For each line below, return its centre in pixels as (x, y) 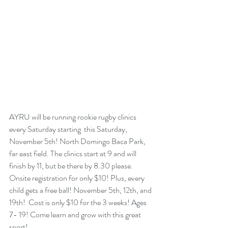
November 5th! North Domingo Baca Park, (78, 141)
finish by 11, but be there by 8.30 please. (72, 166)
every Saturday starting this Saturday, (69, 129)
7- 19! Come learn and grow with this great (76, 215)
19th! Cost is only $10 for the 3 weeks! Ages (79, 203)
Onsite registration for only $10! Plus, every (78, 178)
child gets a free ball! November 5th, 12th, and (81, 190)
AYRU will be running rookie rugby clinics (74, 117)
